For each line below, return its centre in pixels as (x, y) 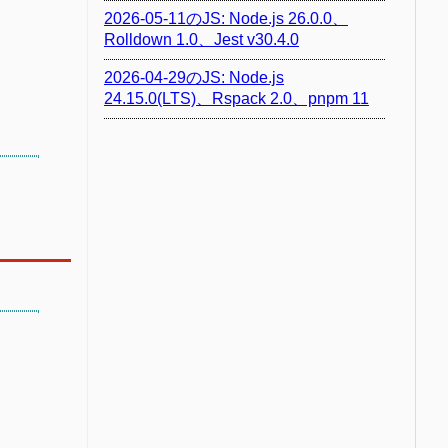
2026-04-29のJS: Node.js (193, 77)
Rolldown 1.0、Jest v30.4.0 (201, 39)
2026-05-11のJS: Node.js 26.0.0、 (225, 18)
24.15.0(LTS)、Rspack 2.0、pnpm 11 (236, 98)
